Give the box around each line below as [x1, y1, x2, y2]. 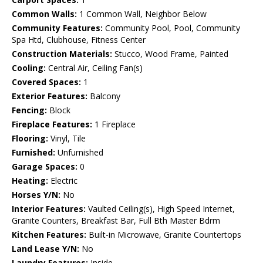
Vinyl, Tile [48, 133, 86, 144]
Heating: [12, 175, 48, 187]
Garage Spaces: [12, 161, 77, 173]
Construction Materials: [12, 48, 112, 60]
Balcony [87, 90, 120, 102]
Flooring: [12, 133, 48, 144]
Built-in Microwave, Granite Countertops [86, 229, 241, 241]
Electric [48, 175, 77, 187]
